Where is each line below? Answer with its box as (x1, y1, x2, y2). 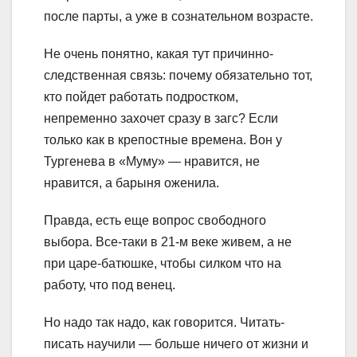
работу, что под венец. (44, 277, 175, 292)
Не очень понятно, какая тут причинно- (44, 46, 273, 61)
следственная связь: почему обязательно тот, (44, 68, 312, 82)
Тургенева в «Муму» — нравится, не (44, 154, 260, 168)
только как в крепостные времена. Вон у (44, 132, 282, 147)
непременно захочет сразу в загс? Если (44, 111, 278, 125)
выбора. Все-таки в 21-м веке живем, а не (44, 234, 292, 249)
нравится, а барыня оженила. (44, 175, 219, 190)
